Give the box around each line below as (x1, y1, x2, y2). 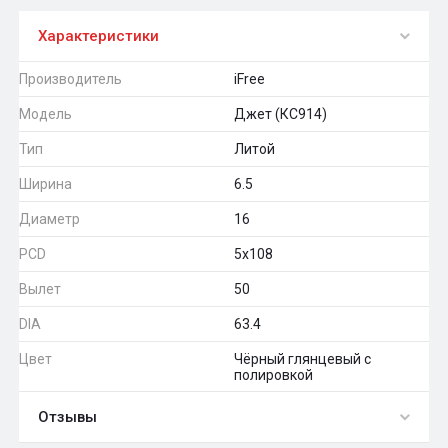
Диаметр (19, 210, 80, 227)
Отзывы (38, 407, 97, 426)
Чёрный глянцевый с (233, 350, 371, 367)
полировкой (233, 366, 313, 383)
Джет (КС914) (233, 105, 327, 122)
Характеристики (38, 26, 159, 45)
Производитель (19, 70, 122, 87)
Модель (19, 105, 72, 122)
